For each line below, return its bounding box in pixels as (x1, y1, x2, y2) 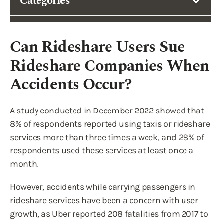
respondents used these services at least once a (10, 145, 194, 156)
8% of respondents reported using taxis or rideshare (10, 118, 210, 129)
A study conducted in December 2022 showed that (10, 105, 204, 116)
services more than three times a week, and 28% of (10, 132, 204, 143)
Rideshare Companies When (10, 54, 210, 78)
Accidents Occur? (10, 73, 132, 97)
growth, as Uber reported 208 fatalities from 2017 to (10, 208, 208, 219)
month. (10, 158, 38, 169)
